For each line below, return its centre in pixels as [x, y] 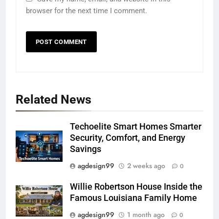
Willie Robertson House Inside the [136, 186]
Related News [54, 99]
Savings [86, 149]
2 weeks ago [146, 165]
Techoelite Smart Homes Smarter [136, 126]
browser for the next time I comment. [87, 11]
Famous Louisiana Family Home [133, 198]
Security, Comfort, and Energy [128, 138]
